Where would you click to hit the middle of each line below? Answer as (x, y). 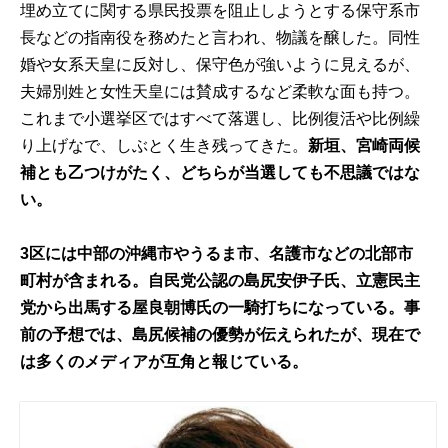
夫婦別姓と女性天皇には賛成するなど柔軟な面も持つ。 (220, 91)
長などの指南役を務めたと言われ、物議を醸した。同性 (220, 37)
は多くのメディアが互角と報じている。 (164, 362)
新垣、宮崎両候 (364, 145)
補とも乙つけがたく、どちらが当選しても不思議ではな (220, 172)
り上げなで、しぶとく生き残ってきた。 (164, 145)
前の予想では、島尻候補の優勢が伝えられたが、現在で (220, 335)
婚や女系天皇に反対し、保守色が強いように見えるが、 (220, 64)
